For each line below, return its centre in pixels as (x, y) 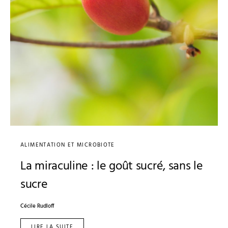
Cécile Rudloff (37, 206)
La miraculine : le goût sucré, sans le (112, 166)
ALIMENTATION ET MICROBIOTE (68, 145)
